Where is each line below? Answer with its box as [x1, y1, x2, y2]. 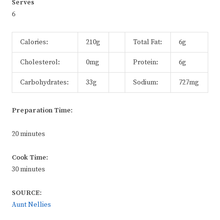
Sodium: [133, 78, 158, 87]
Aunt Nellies [12, 200, 51, 210]
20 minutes [12, 130, 45, 139]
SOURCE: [12, 189, 42, 198]
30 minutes [12, 165, 45, 174]
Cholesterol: [20, 58, 60, 67]
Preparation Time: [12, 106, 73, 115]
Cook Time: [12, 153, 48, 163]
